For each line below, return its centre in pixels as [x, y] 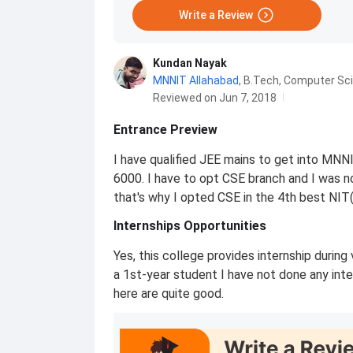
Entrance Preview [165, 130]
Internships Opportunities [190, 226]
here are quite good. [169, 294]
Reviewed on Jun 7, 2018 [215, 98]
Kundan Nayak [190, 63]
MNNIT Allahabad [196, 80]
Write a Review [216, 15]
